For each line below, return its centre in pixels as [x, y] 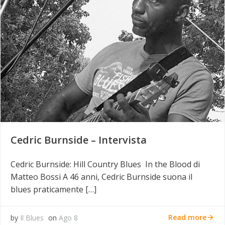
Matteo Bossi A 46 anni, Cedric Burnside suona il [101, 177]
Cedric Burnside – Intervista [79, 140]
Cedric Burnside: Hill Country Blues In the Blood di [105, 164]
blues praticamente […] [53, 189]
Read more [187, 217]
